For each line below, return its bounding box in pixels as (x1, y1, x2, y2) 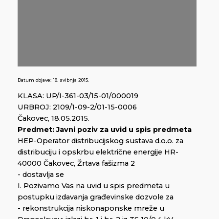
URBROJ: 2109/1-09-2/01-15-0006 (18, 103, 137, 112)
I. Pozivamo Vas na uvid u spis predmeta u (18, 181, 170, 191)
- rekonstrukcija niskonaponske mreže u (18, 204, 164, 213)
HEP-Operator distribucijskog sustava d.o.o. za (18, 136, 183, 146)
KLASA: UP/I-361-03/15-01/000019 (18, 91, 138, 101)
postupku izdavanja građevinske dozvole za (18, 193, 174, 202)
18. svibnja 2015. (53, 77, 89, 83)
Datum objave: (18, 77, 53, 83)
